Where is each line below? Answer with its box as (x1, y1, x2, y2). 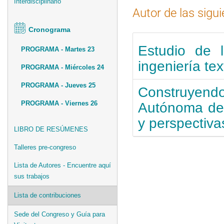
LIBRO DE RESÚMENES (14, 125, 88, 133)
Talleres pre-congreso (14, 143, 76, 151)
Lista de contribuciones (14, 191, 81, 199)
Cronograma (28, 25, 70, 33)
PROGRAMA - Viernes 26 (21, 99, 97, 107)
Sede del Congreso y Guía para (14, 210, 105, 218)
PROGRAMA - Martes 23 (21, 45, 94, 53)
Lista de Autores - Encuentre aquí (14, 161, 111, 169)
